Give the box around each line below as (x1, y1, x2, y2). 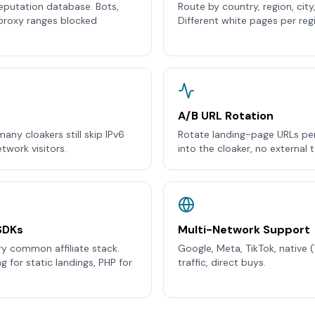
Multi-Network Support (178, 222, 310, 237)
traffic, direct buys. (178, 256, 266, 269)
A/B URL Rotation (178, 108, 274, 123)
